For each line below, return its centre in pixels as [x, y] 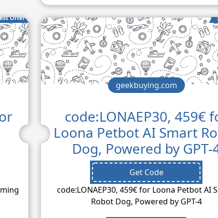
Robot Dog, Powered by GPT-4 [146, 201]
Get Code [146, 172]
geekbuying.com [146, 85]
